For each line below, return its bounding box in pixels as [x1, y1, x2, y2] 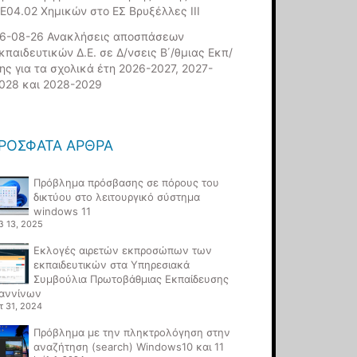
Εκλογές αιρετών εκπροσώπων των [33, 243, 213, 257]
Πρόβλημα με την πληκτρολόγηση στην [33, 325, 231, 339]
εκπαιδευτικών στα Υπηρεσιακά [33, 257, 190, 271]
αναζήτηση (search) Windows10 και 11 [33, 339, 225, 353]
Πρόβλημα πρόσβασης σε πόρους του [33, 175, 220, 189]
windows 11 [33, 204, 92, 218]
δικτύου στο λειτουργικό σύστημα [33, 190, 201, 203]
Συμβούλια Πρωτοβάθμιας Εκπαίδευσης [33, 272, 229, 285]
